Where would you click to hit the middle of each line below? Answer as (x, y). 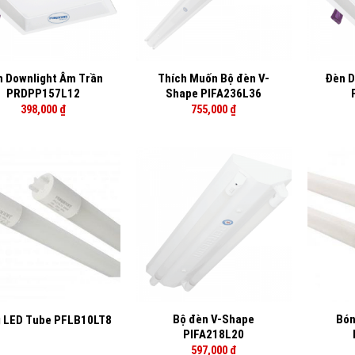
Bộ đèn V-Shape (214, 320)
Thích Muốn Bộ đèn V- (214, 79)
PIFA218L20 (214, 335)
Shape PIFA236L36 (214, 94)
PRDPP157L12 (43, 94)
